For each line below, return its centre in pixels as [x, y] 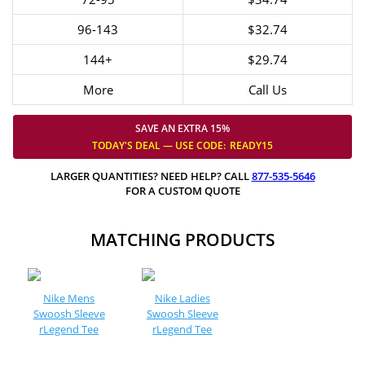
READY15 [251, 145]
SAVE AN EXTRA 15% [182, 128]
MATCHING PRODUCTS [182, 240]
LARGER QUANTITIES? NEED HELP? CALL [151, 176]
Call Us [268, 90]
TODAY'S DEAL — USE [144, 145]
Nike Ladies [182, 298]
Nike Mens [69, 298]
